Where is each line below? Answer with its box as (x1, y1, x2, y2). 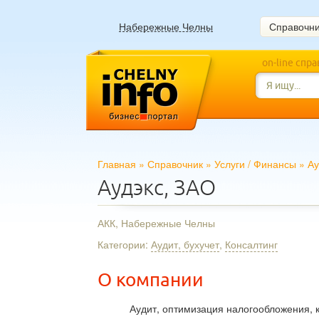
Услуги (214, 157, 245, 171)
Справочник (147, 157, 203, 171)
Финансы (253, 157, 296, 171)
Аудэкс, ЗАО (98, 176, 216, 199)
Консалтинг (225, 237, 278, 251)
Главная (98, 157, 136, 171)
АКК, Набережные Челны (98, 216, 215, 230)
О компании (98, 270, 204, 290)
